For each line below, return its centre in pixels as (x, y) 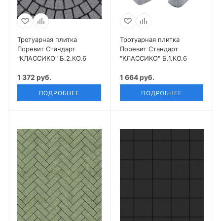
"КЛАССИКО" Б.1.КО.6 (153, 58)
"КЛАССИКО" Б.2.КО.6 (52, 58)
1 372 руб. (34, 77)
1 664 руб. (137, 77)
